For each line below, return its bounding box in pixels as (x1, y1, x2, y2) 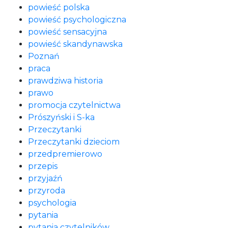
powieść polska (28, 3, 90, 12)
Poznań (28, 51, 60, 61)
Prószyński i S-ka (28, 112, 95, 122)
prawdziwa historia (28, 76, 103, 85)
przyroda (28, 186, 65, 195)
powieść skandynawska (28, 39, 123, 49)
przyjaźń (28, 174, 63, 183)
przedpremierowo (28, 149, 102, 159)
